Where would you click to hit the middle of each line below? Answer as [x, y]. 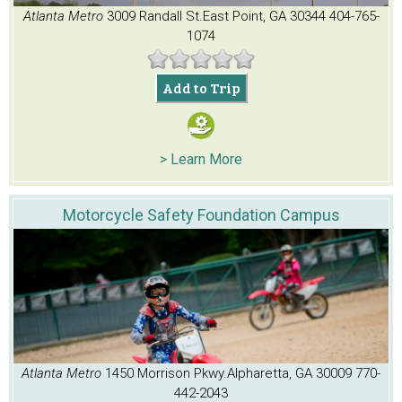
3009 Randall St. [154, 17]
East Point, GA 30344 [264, 17]
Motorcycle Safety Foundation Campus [201, 215]
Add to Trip [201, 88]
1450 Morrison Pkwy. [166, 374]
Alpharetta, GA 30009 [289, 374]
